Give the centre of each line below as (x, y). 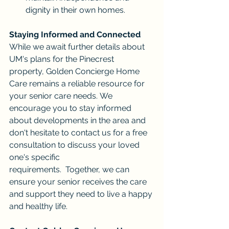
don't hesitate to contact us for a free (79, 132)
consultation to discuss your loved (75, 145)
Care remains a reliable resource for (78, 83)
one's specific (36, 157)
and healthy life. (38, 206)
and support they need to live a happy (82, 194)
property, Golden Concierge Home (75, 71)
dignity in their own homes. (75, 10)
